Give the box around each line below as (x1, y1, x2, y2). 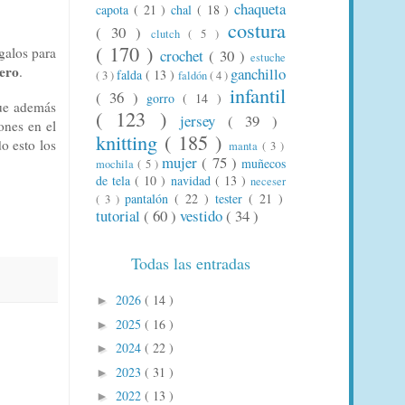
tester (215, 189, 249, 207)
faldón (178, 67, 210, 83)
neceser (250, 173, 287, 189)
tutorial (96, 204, 144, 226)
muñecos (241, 154, 286, 172)
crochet (160, 44, 209, 66)
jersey (180, 109, 228, 131)
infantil (230, 80, 287, 108)
